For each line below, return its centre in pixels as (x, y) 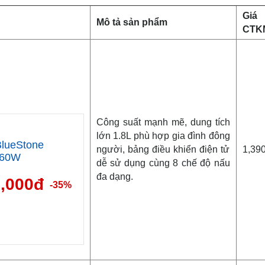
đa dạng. (114, 176)
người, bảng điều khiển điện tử (163, 149)
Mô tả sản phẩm (132, 22)
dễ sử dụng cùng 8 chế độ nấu (163, 163)
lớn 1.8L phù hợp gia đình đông (163, 135)
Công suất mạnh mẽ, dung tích (163, 122)
